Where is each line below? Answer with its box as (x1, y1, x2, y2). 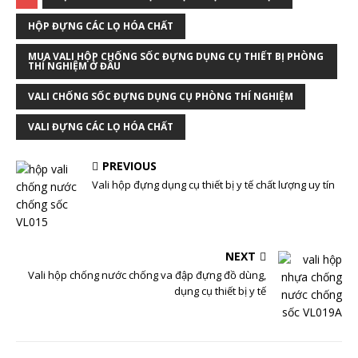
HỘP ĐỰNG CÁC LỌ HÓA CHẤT (28, 19, 173, 33)
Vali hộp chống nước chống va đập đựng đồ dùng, (28, 268, 266, 282)
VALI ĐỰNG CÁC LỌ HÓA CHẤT (28, 120, 173, 133)
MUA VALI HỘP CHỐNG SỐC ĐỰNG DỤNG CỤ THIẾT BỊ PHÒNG (28, 50, 324, 63)
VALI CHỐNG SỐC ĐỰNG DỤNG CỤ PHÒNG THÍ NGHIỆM (28, 89, 293, 103)
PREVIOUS (102, 158, 157, 173)
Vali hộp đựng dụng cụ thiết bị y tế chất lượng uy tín (92, 177, 335, 192)
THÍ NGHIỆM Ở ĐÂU (28, 59, 121, 73)
